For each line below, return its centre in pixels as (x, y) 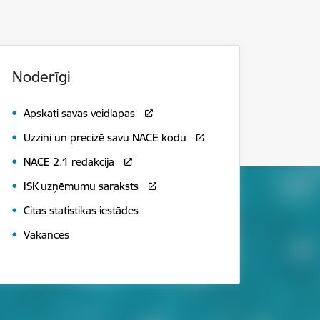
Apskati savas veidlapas (79, 114)
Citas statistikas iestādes (81, 211)
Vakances (46, 235)
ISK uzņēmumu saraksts (81, 186)
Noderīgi (41, 77)
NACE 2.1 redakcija (69, 162)
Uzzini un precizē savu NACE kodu (106, 138)
